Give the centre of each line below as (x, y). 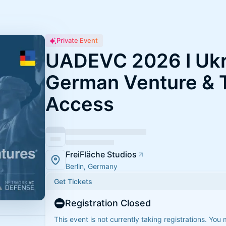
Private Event (77, 40)
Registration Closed (108, 203)
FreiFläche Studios (101, 154)
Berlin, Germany (92, 166)
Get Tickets (73, 181)
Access (80, 104)
